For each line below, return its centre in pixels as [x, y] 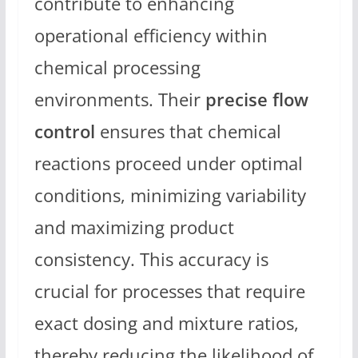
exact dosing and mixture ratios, [166, 324]
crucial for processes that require [169, 292]
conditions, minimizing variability [170, 196]
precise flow [257, 100]
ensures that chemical [188, 132]
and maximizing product [134, 228]
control [64, 132]
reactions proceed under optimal [168, 164]
